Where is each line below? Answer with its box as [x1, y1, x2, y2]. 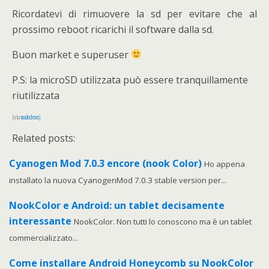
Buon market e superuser [12, 47, 131, 61]
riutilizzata [12, 88, 59, 102]
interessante [9, 214, 74, 228]
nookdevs [20, 111, 40, 121]
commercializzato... [9, 232, 78, 243]
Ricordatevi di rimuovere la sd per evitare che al [12, 7, 257, 20]
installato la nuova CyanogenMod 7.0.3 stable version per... [9, 174, 226, 186]
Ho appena [204, 158, 245, 169]
